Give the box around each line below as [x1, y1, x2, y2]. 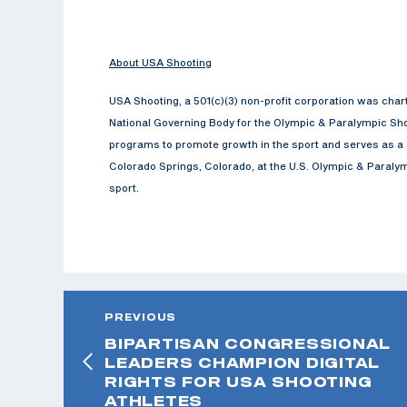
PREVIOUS [104, 311, 176, 323]
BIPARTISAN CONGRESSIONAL [104, 334, 391, 352]
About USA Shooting [109, 55, 212, 68]
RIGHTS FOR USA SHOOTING [104, 372, 372, 390]
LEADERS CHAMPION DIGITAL [104, 353, 380, 371]
